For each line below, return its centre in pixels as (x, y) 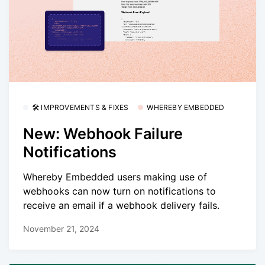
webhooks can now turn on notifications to (119, 191)
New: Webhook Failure (103, 133)
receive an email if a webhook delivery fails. (121, 206)
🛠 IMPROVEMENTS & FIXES (80, 107)
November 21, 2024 (61, 228)
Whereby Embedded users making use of (115, 177)
